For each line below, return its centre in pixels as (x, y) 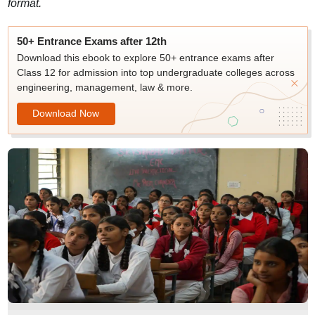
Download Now (66, 113)
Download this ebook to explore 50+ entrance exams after (145, 58)
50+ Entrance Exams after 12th (91, 41)
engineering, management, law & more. (104, 87)
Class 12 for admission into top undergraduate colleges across (155, 72)
